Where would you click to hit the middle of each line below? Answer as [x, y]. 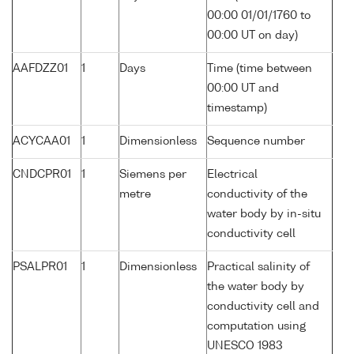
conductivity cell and [263, 307]
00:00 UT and [243, 89]
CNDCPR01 [42, 175]
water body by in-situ [264, 215]
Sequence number [256, 142]
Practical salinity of [258, 267]
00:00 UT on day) [252, 36]
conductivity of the [257, 195]
